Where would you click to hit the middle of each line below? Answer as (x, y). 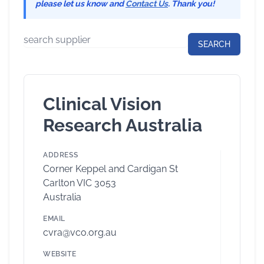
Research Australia (123, 126)
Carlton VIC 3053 (80, 183)
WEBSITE (60, 254)
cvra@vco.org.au (80, 233)
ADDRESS (61, 155)
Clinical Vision (102, 104)
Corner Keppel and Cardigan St (110, 169)
